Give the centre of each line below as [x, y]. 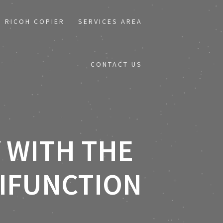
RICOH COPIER [35, 21]
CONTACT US [117, 64]
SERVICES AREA [111, 21]
